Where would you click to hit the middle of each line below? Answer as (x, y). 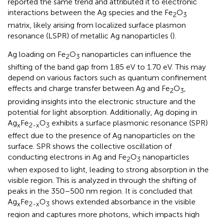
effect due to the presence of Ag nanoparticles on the (101, 135)
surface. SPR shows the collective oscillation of (90, 146)
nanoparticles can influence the (136, 54)
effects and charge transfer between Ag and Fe (89, 89)
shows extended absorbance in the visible (123, 202)
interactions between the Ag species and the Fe (90, 13)
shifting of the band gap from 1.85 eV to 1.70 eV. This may (107, 67)
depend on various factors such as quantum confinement (107, 78)
